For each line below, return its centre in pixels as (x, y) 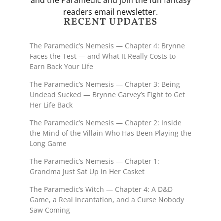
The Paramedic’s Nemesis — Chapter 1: (94, 161)
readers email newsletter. (110, 12)
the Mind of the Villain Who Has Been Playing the (110, 133)
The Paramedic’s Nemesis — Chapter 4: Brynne (107, 46)
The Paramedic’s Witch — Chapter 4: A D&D (101, 189)
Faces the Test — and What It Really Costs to (103, 56)
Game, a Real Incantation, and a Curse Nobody (107, 200)
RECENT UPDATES (110, 22)
